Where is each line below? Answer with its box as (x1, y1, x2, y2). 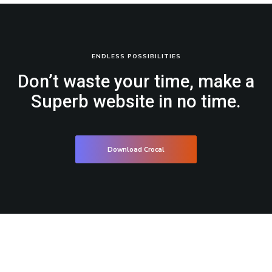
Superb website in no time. (31, 91, 241, 112)
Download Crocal (107, 144, 165, 154)
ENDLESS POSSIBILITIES (91, 52, 181, 61)
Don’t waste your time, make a (18, 71, 254, 92)
